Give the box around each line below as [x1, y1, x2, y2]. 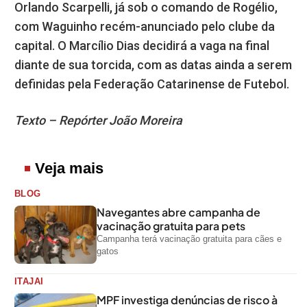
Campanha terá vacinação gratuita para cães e [97, 233, 282, 244]
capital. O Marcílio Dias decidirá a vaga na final [14, 38, 269, 53]
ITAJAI [14, 275, 44, 286]
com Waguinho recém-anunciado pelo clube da [14, 19, 275, 34]
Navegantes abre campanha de [97, 204, 260, 219]
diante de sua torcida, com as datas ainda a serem [14, 57, 292, 72]
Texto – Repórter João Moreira [14, 112, 182, 127]
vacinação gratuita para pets [97, 218, 245, 233]
